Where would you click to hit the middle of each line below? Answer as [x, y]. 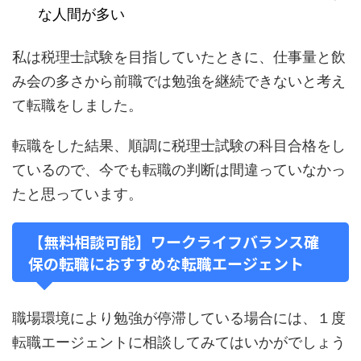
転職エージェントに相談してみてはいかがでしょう [179, 342]
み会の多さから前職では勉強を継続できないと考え [179, 81]
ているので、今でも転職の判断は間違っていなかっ [179, 169]
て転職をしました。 [77, 105]
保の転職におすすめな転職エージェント [166, 263]
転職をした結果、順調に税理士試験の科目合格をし [179, 145]
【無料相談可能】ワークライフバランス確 [174, 241]
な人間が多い [81, 15]
